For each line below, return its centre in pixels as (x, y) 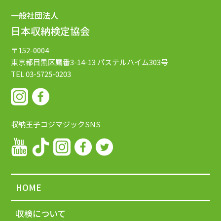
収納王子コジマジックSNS (56, 124)
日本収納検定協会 (51, 31)
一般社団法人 (35, 15)
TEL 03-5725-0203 (41, 74)
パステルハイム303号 (132, 62)
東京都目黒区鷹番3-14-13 (54, 62)
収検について (41, 213)
